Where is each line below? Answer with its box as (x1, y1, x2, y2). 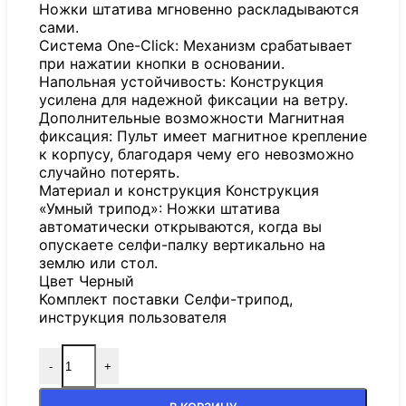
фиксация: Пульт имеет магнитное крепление (39, 127, 367, 146)
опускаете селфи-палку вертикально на (39, 236, 325, 255)
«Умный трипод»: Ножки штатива (39, 199, 280, 218)
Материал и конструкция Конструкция (39, 181, 319, 200)
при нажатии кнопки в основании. (39, 54, 285, 73)
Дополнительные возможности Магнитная (39, 109, 344, 128)
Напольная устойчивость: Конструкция (39, 72, 324, 92)
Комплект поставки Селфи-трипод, (39, 290, 293, 309)
